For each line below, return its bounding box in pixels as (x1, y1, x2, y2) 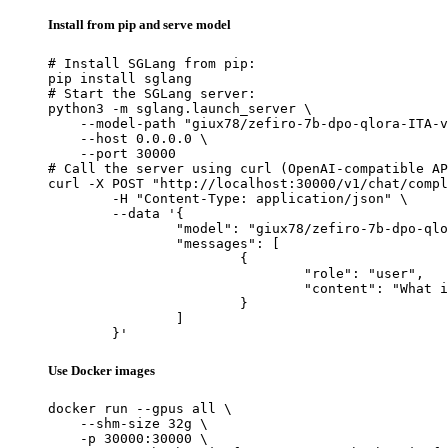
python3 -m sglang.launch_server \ (48, 100, 312, 116)
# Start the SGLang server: (48, 85, 256, 101)
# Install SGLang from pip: (48, 55, 256, 71)
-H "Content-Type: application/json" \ (48, 190, 112, 206)
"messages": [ (48, 235, 176, 251)
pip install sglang (48, 70, 192, 86)
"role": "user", (48, 265, 304, 281)
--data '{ (48, 205, 112, 221)
